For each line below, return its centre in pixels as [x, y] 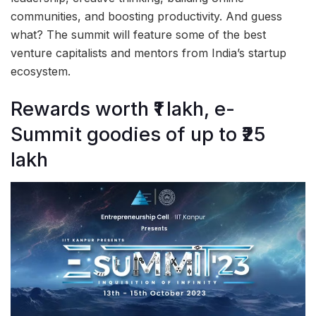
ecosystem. [41, 72]
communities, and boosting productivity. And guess [146, 17]
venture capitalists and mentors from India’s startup [148, 53]
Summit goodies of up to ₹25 [138, 134]
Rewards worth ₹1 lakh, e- [123, 109]
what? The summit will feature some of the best [138, 35]
